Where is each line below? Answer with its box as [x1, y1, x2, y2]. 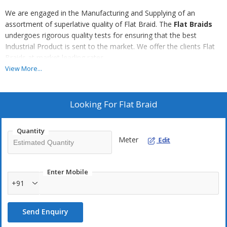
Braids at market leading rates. [5, 53, 105, 62]
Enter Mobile [47, 167, 88, 176]
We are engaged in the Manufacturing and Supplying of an [5, 8, 195, 18]
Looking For [69, 98, 119, 110]
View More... [5, 64, 42, 73]
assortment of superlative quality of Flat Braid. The [5, 19, 174, 29]
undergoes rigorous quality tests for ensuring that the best [5, 30, 197, 40]
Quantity [17, 126, 45, 135]
